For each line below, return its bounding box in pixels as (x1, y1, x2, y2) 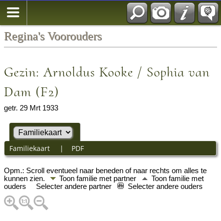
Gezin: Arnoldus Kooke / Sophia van (4, 64, 210, 80)
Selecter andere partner (36, 182, 113, 190)
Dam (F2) (4, 83, 59, 100)
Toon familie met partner (59, 174, 138, 183)
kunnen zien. (4, 174, 47, 183)
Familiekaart (9, 143, 52, 153)
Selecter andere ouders (128, 182, 205, 190)
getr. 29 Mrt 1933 (4, 104, 58, 112)
